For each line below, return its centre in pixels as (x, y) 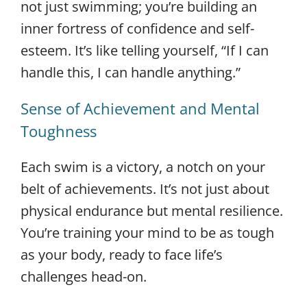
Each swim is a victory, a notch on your (143, 167)
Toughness (59, 131)
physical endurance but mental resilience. (152, 210)
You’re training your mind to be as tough (147, 232)
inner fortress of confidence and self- (137, 28)
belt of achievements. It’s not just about (145, 188)
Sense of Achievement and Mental (140, 108)
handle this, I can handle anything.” (131, 72)
